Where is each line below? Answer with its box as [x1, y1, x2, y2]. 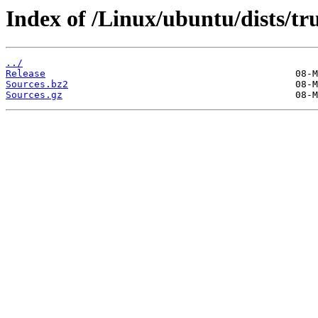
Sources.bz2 [6, 79, 68, 90]
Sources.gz [6, 89, 62, 101]
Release [6, 68, 45, 79]
